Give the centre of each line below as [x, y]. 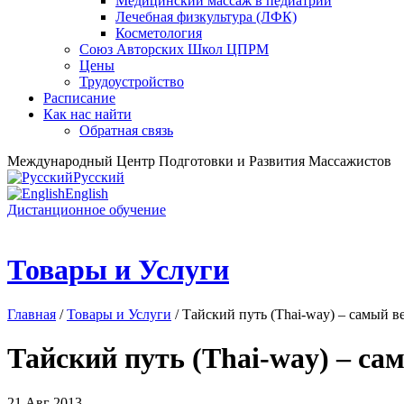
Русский [99, 177]
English [87, 193]
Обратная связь [126, 130]
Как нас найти [87, 114]
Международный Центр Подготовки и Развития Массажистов [199, 161]
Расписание [79, 98]
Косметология [159, 33]
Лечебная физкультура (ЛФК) [206, 17]
